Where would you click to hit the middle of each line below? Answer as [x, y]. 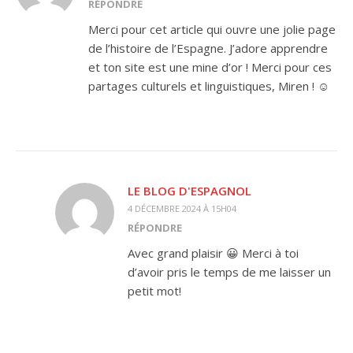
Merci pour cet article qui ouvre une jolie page [212, 29]
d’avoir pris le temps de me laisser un [229, 272]
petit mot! [154, 291]
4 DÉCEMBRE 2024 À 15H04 [182, 208]
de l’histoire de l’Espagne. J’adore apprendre [208, 48]
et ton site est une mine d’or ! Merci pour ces [210, 67]
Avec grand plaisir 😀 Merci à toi [213, 253]
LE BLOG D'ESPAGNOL [190, 191]
